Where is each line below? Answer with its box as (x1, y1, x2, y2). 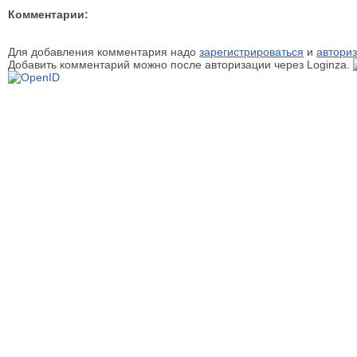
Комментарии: (8, 8, 88, 21)
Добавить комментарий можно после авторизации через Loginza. (8, 58, 353, 71)
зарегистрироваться (199, 45, 304, 58)
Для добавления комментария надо (8, 45, 199, 58)
